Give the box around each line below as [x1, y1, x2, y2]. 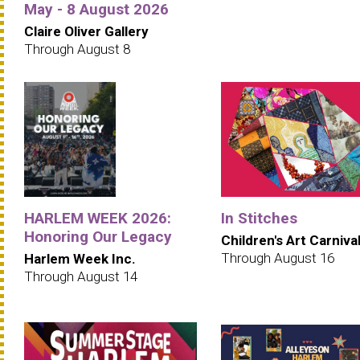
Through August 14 [24, 268, 137, 285]
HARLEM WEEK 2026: [24, 209, 171, 228]
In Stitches [221, 209, 297, 228]
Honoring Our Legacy [24, 227, 172, 247]
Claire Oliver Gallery [24, 22, 149, 39]
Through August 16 [221, 250, 334, 267]
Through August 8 [24, 40, 130, 57]
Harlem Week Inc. [24, 251, 136, 268]
